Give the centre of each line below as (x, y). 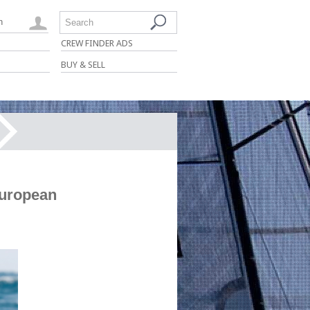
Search (79, 22)
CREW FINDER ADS (97, 43)
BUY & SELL (83, 65)
